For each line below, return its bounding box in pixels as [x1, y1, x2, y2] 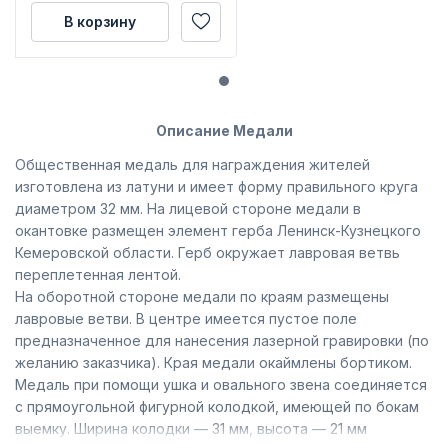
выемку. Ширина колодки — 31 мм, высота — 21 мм [15, 420, 367, 438]
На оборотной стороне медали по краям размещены [15, 288, 389, 306]
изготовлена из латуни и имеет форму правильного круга [15, 178, 418, 196]
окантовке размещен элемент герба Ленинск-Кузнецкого [15, 222, 421, 240]
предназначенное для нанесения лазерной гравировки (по [15, 332, 429, 350]
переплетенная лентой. [15, 266, 181, 284]
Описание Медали [155, 122, 293, 140]
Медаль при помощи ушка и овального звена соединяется [15, 376, 427, 394]
